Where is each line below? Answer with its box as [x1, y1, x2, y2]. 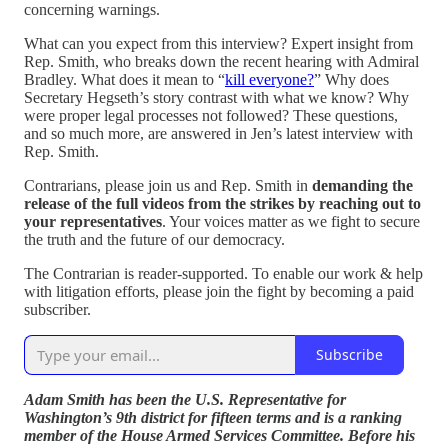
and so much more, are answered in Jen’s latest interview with [24, 124, 413, 142]
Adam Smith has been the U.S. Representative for [24, 390, 346, 408]
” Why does [314, 70, 389, 88]
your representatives [24, 212, 162, 230]
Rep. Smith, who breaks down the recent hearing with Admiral [24, 52, 419, 70]
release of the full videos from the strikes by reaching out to [24, 194, 421, 212]
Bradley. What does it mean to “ [24, 70, 225, 88]
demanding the [312, 176, 413, 194]
